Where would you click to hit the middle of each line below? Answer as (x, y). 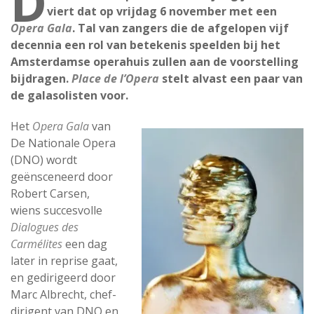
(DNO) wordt (44, 160)
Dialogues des (45, 227)
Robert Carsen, (50, 193)
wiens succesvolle (56, 210)
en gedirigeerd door (63, 278)
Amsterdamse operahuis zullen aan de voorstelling (155, 62)
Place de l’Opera (115, 78)
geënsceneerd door (62, 177)
